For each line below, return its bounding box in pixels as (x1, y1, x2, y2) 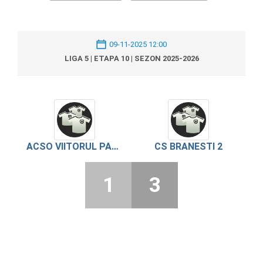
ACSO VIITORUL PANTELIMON (112, 140, 119, 152)
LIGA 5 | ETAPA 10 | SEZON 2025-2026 (64, 53, 199, 63)
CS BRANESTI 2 (154, 140, 222, 152)
